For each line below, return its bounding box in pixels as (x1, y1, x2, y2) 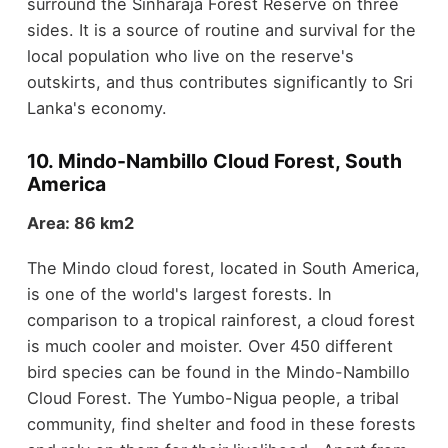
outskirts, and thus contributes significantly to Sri (26, 71, 413, 92)
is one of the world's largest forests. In (26, 283, 332, 304)
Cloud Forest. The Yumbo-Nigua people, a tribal (26, 387, 399, 408)
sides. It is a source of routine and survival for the (26, 19, 416, 40)
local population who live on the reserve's (26, 45, 354, 66)
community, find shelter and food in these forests (26, 413, 416, 434)
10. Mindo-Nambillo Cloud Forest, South (26, 148, 402, 173)
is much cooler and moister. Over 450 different (26, 335, 393, 356)
